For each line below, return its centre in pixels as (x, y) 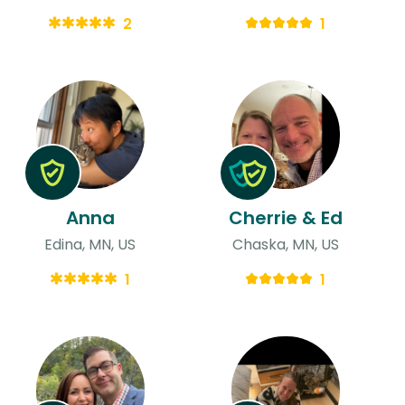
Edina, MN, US (90, 244)
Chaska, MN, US (285, 244)
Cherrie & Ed (285, 217)
